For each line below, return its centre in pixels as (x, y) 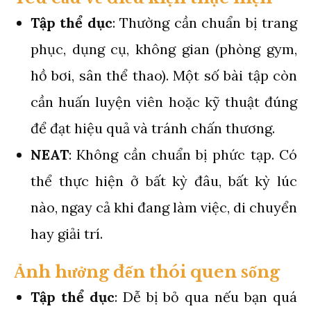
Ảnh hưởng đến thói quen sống (147, 271)
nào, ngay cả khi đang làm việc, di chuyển (164, 207)
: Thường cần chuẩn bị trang (205, 22)
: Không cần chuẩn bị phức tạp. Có (183, 154)
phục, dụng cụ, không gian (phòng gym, (164, 49)
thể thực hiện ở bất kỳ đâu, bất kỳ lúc (164, 180)
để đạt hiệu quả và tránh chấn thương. (153, 128)
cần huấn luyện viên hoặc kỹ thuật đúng (164, 101)
